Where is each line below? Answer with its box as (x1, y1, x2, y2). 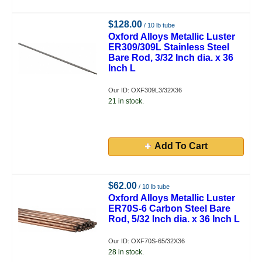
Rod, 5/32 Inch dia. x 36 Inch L (108, 214, 240, 224)
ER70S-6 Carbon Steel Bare (108, 204, 231, 213)
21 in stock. (108, 97, 144, 105)
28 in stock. (108, 248, 144, 256)
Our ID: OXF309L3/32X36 (108, 87, 182, 94)
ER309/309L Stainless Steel (108, 42, 230, 52)
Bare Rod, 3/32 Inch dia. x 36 (108, 53, 234, 63)
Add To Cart (154, 141, 208, 151)
